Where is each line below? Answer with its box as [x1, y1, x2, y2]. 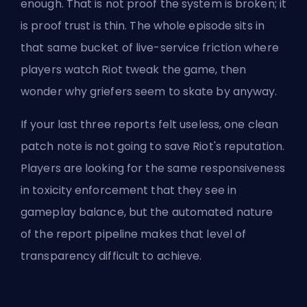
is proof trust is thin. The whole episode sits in [21, 18, 265, 34]
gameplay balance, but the [21, 204, 172, 221]
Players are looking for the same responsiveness [21, 160, 285, 177]
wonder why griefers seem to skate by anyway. [21, 84, 278, 100]
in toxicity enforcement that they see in [21, 182, 237, 199]
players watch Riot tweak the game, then [21, 62, 246, 78]
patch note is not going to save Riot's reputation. [21, 138, 285, 155]
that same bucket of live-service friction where [21, 40, 279, 56]
